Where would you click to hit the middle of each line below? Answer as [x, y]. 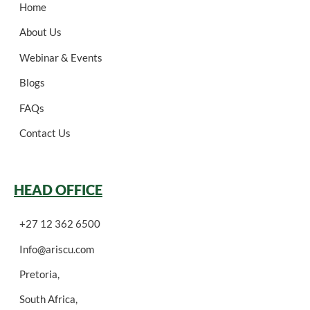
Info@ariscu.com [57, 249]
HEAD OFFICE [58, 190]
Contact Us [45, 133]
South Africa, [48, 299]
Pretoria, [39, 274]
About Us [40, 32]
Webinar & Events [61, 57]
